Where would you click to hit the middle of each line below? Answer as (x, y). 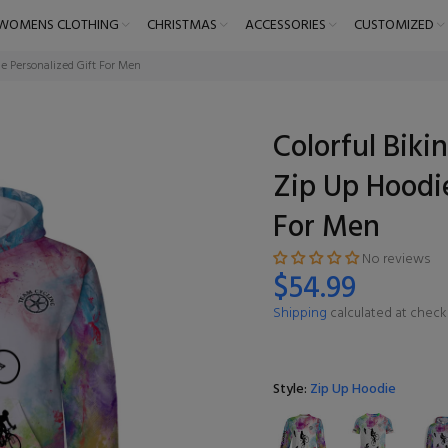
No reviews (396, 259)
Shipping (300, 313)
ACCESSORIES (285, 25)
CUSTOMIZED (393, 25)
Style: (291, 389)
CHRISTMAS (181, 25)
